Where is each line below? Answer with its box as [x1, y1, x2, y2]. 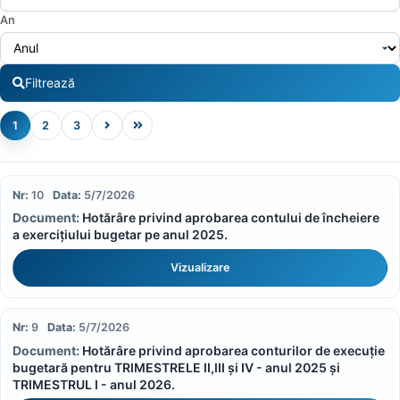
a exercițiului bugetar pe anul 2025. [12, 227, 228, 243]
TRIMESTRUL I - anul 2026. [12, 376, 175, 392]
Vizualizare [171, 260, 229, 274]
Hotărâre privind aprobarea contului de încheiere [81, 210, 379, 226]
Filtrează [25, 75, 75, 91]
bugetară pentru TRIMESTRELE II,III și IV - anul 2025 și [12, 359, 340, 375]
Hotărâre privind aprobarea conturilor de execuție [81, 342, 385, 358]
